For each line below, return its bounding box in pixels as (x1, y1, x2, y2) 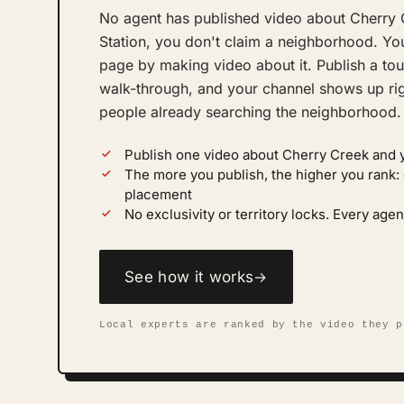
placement (124, 186, 192, 203)
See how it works (124, 268, 254, 286)
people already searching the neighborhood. (99, 103, 401, 121)
